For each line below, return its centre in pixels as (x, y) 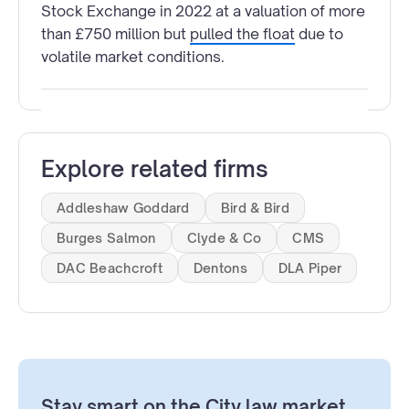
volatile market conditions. (133, 57)
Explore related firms (155, 169)
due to (319, 34)
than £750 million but (115, 34)
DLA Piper (310, 268)
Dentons (220, 268)
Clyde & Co (224, 238)
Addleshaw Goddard (123, 208)
